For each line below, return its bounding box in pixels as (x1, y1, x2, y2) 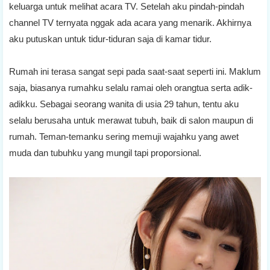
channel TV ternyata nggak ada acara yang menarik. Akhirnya (9, 17, 251, 28)
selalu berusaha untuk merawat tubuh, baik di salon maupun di (9, 115, 253, 125)
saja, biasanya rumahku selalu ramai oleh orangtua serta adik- (9, 82, 253, 93)
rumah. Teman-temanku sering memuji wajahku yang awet (9, 131, 239, 142)
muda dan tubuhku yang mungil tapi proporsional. (9, 147, 201, 158)
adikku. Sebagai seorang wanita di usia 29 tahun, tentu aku (9, 98, 239, 109)
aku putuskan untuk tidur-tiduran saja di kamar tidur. (9, 33, 212, 44)
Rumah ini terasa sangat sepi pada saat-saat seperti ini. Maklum (9, 66, 261, 77)
